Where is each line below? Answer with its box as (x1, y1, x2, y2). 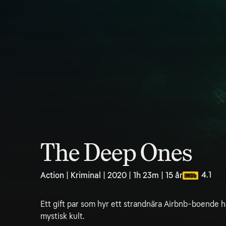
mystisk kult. (40, 211, 84, 221)
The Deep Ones (40, 139, 192, 167)
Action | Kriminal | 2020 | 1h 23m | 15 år (40, 171, 183, 180)
